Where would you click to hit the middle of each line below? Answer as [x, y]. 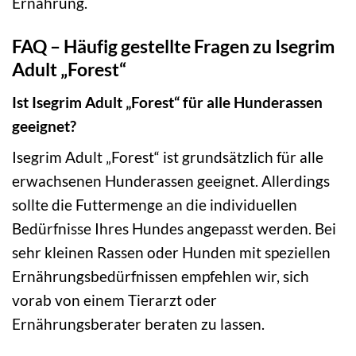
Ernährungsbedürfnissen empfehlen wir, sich [161, 277]
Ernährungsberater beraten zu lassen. [138, 324]
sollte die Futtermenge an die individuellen [155, 205]
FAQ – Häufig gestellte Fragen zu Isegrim [173, 46]
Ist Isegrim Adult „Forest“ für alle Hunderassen [167, 102]
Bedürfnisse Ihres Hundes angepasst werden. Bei [174, 229]
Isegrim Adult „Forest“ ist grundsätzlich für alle [168, 157]
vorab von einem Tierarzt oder [114, 300]
